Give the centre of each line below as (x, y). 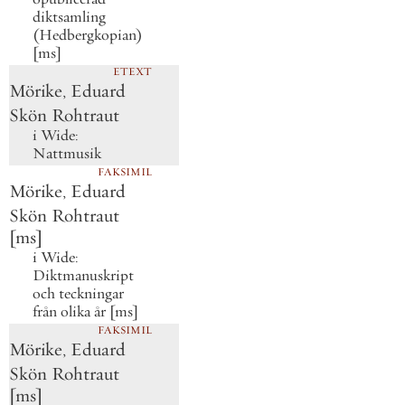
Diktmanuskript (83, 276)
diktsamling (69, 17)
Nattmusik (66, 154)
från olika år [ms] (85, 312)
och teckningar (78, 294)
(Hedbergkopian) (87, 35)
